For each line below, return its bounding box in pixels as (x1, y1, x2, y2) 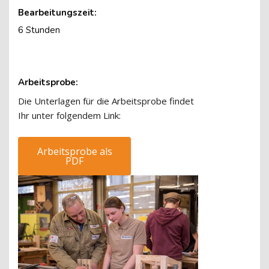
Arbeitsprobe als (37, 145, 112, 158)
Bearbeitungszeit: (18, 7, 97, 19)
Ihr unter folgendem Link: (18, 109, 121, 121)
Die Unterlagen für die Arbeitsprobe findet (18, 95, 194, 107)
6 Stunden (18, 24, 60, 36)
